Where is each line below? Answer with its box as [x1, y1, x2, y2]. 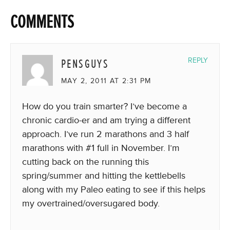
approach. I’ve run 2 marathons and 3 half [22, 128, 189, 140]
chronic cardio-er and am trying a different [22, 114, 190, 126]
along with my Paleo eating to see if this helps [22, 184, 205, 195]
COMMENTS [10, 10, 74, 33]
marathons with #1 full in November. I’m [22, 142, 180, 154]
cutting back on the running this [22, 156, 149, 167]
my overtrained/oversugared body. [22, 198, 160, 209]
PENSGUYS [61, 56, 109, 72]
